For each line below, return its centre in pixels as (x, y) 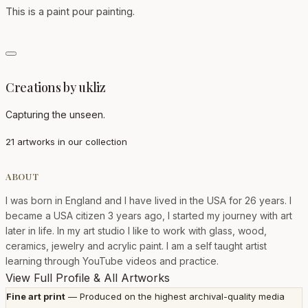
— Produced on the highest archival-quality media (175, 297)
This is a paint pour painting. (70, 11)
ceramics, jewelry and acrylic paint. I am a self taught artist (136, 246)
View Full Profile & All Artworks (88, 278)
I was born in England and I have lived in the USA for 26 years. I (148, 201)
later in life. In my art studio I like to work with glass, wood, (136, 231)
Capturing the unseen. (55, 114)
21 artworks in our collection (66, 141)
